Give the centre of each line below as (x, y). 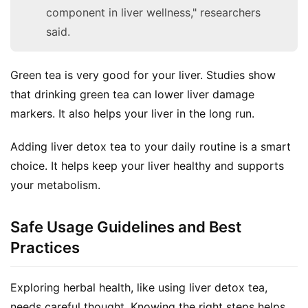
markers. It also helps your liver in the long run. (132, 113)
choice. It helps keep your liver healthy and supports (147, 165)
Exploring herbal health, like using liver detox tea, (139, 287)
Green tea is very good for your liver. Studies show (143, 75)
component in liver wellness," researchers (153, 12)
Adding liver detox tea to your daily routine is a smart (151, 146)
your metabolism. (55, 185)
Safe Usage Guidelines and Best (126, 227)
